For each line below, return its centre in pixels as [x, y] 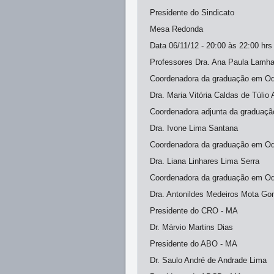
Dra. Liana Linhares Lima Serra [205, 161]
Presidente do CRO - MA [194, 211]
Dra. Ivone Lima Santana [194, 128]
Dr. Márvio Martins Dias [191, 227]
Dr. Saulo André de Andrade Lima [208, 260]
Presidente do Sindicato [192, 13]
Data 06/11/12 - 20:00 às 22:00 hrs [211, 46]
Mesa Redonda [176, 29]
